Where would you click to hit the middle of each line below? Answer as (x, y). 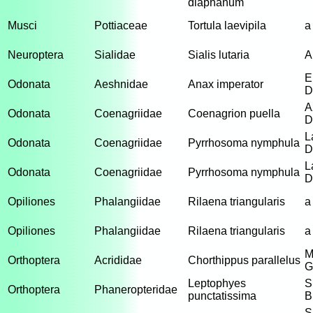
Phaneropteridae (136, 290)
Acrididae (118, 260)
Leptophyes (217, 283)
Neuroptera (36, 55)
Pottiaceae (121, 26)
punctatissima (222, 296)
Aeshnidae (121, 84)
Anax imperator (226, 84)
